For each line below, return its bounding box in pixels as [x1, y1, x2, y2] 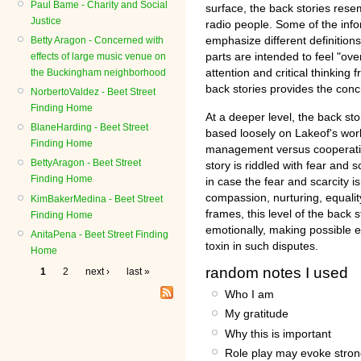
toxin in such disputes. [205, 239, 318, 252]
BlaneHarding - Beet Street [31, 122, 148, 134]
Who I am [225, 288, 274, 301]
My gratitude [225, 307, 288, 321]
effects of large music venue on [31, 50, 166, 62]
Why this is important [225, 326, 331, 340]
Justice [31, 15, 61, 27]
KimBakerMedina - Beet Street [31, 193, 163, 205]
